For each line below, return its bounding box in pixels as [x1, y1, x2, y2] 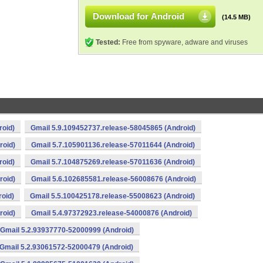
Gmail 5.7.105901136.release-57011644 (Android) [31, 141, 195, 149]
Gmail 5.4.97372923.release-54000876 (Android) [31, 209, 192, 217]
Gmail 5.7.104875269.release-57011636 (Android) [31, 158, 195, 166]
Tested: [96, 38, 120, 46]
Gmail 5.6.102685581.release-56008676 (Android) [31, 175, 196, 183]
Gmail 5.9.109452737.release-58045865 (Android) [31, 124, 195, 132]
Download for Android [93, 11, 184, 21]
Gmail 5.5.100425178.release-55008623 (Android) [30, 192, 195, 200]
